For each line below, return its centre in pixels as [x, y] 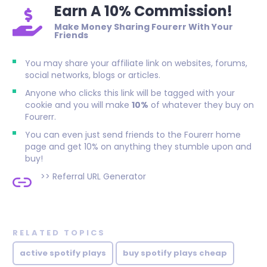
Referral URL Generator [99, 176]
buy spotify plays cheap [175, 253]
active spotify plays [63, 253]
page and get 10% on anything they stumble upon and [138, 147]
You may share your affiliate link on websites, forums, [136, 63]
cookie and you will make [78, 105]
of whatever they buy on [201, 105]
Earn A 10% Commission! [143, 11]
